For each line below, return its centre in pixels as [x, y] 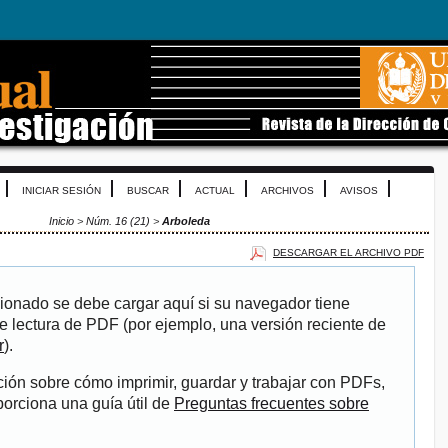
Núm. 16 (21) [117, 221]
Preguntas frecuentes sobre [271, 404]
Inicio [61, 221]
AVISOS [358, 190]
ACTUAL [214, 190]
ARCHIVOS [287, 190]
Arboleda [185, 221]
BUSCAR [147, 190]
